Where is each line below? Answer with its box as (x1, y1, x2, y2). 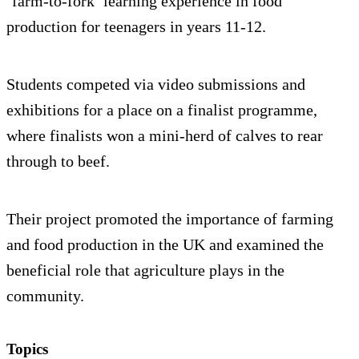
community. (6, 287, 84, 305)
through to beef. (6, 152, 110, 171)
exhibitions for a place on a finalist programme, (6, 101, 317, 119)
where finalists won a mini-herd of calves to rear (6, 127, 323, 145)
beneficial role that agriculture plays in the (6, 261, 284, 280)
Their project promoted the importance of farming (6, 210, 333, 228)
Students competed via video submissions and (6, 75, 305, 94)
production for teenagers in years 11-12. (6, 18, 266, 36)
